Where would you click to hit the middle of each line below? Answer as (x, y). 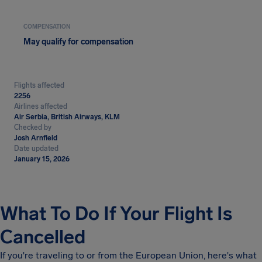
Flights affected (39, 85)
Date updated (36, 149)
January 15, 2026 (42, 159)
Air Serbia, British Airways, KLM (67, 117)
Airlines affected (41, 106)
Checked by (33, 127)
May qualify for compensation (78, 42)
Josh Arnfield (36, 138)
